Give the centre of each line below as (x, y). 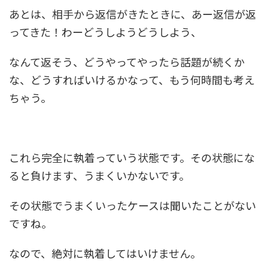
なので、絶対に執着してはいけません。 (105, 253)
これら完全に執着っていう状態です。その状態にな (132, 157)
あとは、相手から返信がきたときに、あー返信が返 (133, 13)
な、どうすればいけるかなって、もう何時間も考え (132, 79)
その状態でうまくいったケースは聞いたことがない (133, 205)
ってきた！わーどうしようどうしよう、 (105, 31)
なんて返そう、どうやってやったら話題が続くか (127, 61)
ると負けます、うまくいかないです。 (99, 175)
